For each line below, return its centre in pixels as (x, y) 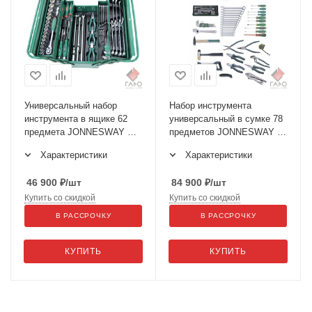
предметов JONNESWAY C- (228, 132)
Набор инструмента (210, 106)
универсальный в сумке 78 (226, 119)
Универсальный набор (71, 106)
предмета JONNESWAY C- (80, 132)
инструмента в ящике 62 (76, 119)
